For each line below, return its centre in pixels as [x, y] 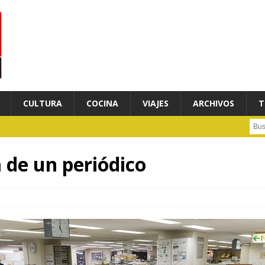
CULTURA [43, 104]
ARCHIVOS [214, 104]
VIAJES [156, 104]
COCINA [102, 104]
